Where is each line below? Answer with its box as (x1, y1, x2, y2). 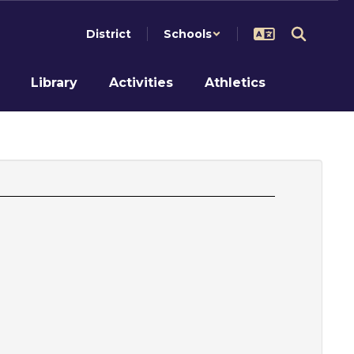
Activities (109, 74, 173, 90)
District (86, 27, 131, 41)
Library (31, 74, 77, 90)
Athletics (205, 74, 265, 90)
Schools (164, 27, 212, 41)
